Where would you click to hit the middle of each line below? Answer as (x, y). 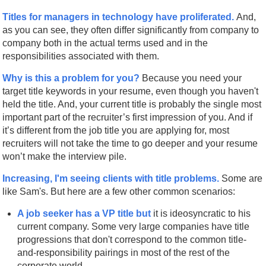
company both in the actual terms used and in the (105, 43)
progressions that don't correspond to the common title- (132, 239)
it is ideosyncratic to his (202, 213)
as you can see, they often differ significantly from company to (131, 30)
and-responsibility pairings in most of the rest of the (124, 252)
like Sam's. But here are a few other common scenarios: (119, 191)
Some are (242, 178)
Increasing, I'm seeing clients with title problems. (111, 178)
